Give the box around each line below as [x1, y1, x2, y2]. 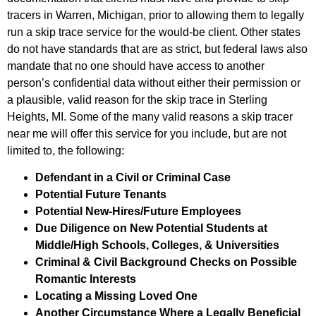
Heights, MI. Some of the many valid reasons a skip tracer [7, 110, 293, 123]
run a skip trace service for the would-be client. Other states [7, 25, 300, 38]
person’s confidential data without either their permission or [7, 76, 300, 89]
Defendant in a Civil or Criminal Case [35, 171, 231, 184]
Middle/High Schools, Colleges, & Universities [35, 239, 279, 252]
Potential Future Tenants [35, 188, 166, 201]
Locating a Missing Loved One [35, 290, 197, 303]
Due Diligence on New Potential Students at [35, 222, 267, 235]
